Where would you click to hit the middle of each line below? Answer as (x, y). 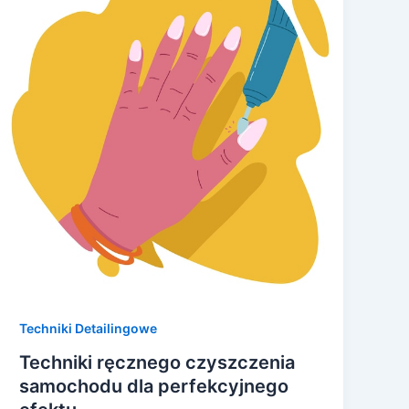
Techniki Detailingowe (89, 328)
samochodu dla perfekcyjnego (154, 387)
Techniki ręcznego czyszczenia (157, 363)
